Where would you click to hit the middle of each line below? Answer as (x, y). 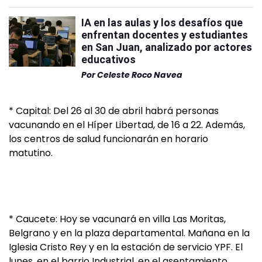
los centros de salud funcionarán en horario (108, 139)
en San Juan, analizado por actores (167, 47)
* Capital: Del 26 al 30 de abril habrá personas (114, 111)
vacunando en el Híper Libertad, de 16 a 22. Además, (127, 125)
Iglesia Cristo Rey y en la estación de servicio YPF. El (126, 247)
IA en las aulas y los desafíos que (162, 22)
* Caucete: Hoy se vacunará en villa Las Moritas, (117, 219)
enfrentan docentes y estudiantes (165, 35)
